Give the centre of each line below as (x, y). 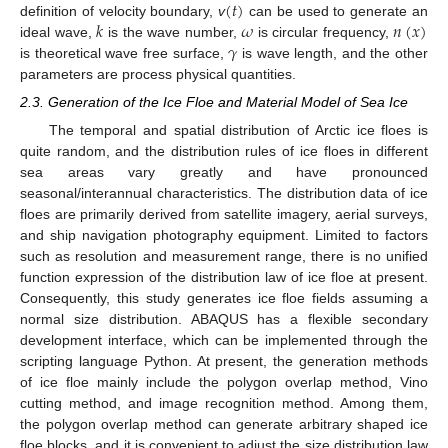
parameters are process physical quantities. (158, 73)
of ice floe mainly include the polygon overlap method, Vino (224, 382)
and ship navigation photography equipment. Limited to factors (224, 235)
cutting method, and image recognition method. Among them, (224, 403)
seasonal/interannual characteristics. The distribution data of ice (224, 193)
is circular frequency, (323, 31)
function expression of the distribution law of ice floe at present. (224, 277)
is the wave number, (172, 31)
